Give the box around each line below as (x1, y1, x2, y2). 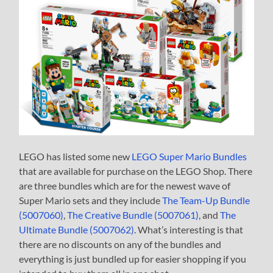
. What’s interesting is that (134, 223, 244, 235)
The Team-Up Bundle (162, 194, 250, 206)
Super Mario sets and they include (19, 194, 163, 206)
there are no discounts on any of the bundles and (19, 238, 222, 250)
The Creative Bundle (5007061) (67, 208, 199, 221)
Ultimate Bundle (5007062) (19, 223, 135, 235)
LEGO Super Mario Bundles (132, 150, 247, 162)
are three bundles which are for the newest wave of (19, 179, 231, 191)
